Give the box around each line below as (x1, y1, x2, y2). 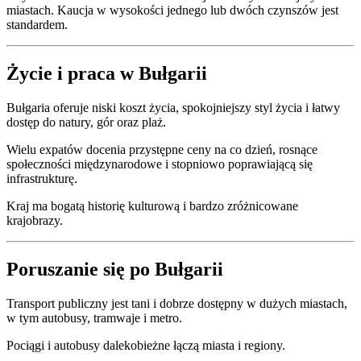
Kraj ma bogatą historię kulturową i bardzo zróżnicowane (6, 199, 298, 214)
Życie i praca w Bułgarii (6, 63, 207, 85)
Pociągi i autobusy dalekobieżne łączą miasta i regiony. (6, 338, 285, 352)
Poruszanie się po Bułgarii (6, 259, 223, 280)
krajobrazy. (6, 214, 63, 228)
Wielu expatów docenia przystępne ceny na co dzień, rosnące (6, 143, 317, 157)
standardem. (6, 18, 68, 32)
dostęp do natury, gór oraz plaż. (6, 115, 166, 130)
